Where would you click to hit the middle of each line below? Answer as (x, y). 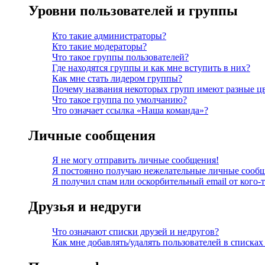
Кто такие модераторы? (99, 46)
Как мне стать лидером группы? (117, 78)
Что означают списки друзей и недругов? (135, 232)
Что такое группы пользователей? (120, 57)
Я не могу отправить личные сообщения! (135, 160)
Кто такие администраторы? (109, 35)
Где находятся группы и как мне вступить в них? (151, 67)
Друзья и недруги (85, 207)
